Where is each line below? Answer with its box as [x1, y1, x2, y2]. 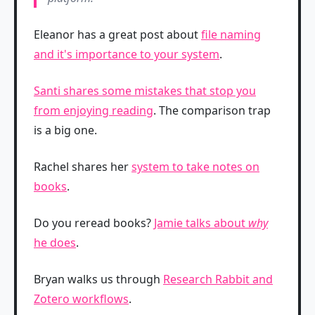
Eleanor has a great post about [34, 27, 201, 42]
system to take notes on [131, 159, 259, 174]
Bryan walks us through [34, 271, 163, 287]
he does [34, 235, 76, 250]
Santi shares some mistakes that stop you [34, 83, 256, 98]
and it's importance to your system [34, 46, 219, 62]
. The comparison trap [153, 103, 271, 118]
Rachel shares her [34, 159, 131, 174]
